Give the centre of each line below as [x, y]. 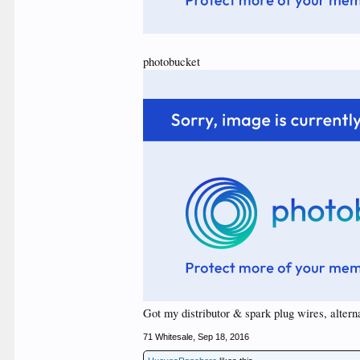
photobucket [172, 61]
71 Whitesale [168, 336]
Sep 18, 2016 [224, 336]
